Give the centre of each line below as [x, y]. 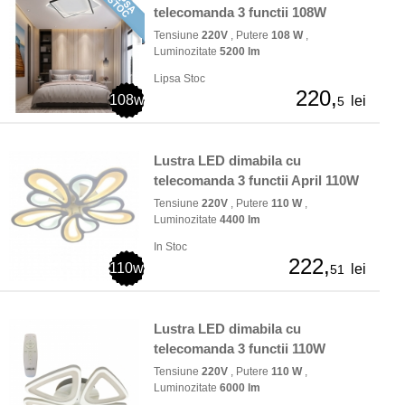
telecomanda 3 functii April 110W [256, 181]
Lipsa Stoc [179, 79]
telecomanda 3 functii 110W [240, 349]
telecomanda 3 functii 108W [240, 13]
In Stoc [170, 247]
